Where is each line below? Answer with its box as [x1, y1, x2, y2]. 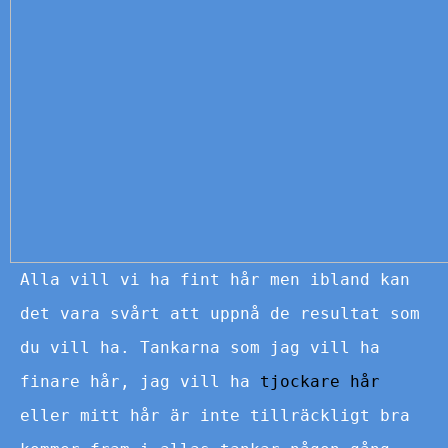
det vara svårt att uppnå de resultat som [20, 303, 420, 323]
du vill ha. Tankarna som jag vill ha [20, 337, 380, 357]
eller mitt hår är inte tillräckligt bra [20, 405, 410, 425]
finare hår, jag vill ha [20, 371, 260, 391]
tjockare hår [260, 371, 380, 391]
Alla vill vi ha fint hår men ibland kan [20, 269, 410, 289]
